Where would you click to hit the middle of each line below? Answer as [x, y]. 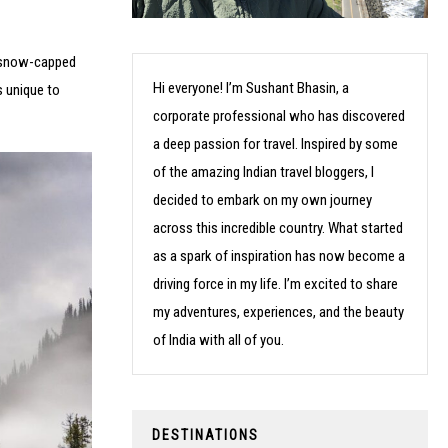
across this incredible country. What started [278, 227]
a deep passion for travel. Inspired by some [275, 143]
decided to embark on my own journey [262, 199]
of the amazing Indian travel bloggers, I [263, 171]
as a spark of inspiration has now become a [279, 255]
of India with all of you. [218, 339]
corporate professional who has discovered [279, 115]
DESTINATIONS [205, 434]
